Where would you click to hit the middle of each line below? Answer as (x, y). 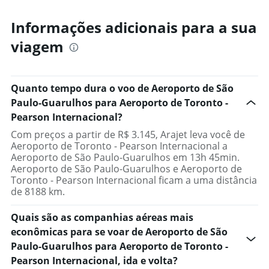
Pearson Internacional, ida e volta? (94, 261)
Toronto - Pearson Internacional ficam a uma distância (134, 180)
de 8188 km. (38, 192)
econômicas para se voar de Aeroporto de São (119, 232)
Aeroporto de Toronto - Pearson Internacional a (119, 146)
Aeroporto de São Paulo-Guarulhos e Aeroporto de (126, 169)
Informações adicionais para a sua (134, 28)
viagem (37, 47)
